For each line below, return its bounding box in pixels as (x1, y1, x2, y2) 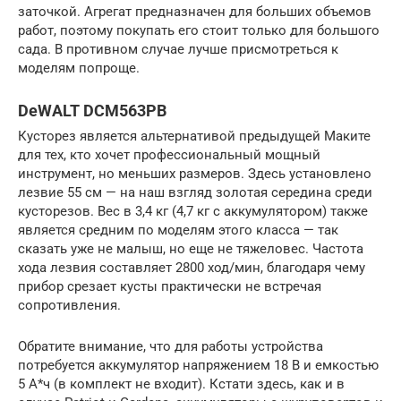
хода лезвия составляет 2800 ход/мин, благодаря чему (18, 260, 365, 276)
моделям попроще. (18, 60, 140, 76)
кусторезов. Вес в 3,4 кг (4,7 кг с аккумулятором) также (18, 203, 368, 219)
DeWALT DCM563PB (18, 101, 166, 120)
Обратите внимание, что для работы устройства (18, 338, 323, 354)
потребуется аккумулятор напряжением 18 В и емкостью (18, 357, 379, 373)
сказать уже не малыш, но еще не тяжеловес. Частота (18, 241, 363, 257)
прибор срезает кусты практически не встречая (18, 278, 321, 294)
